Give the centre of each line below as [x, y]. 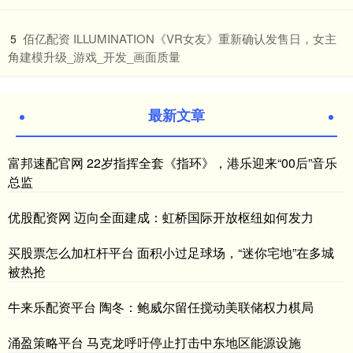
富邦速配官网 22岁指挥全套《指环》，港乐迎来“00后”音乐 [173, 163]
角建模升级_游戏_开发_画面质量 [94, 57]
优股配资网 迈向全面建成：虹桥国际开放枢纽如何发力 [161, 217]
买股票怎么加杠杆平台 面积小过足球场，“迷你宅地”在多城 [171, 253]
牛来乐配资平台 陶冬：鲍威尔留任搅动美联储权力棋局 [161, 307]
